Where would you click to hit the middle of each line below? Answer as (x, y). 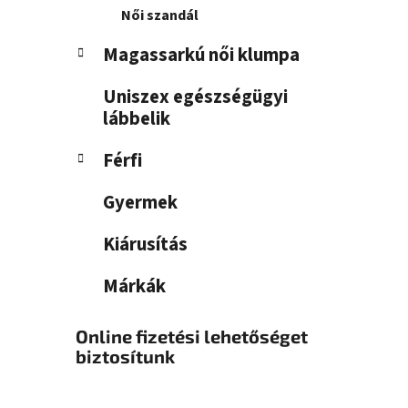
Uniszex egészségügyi (195, 97)
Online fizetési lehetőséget (192, 337)
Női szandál (160, 16)
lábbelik (137, 119)
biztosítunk (125, 357)
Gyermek (140, 203)
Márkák (134, 287)
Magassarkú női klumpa (201, 56)
